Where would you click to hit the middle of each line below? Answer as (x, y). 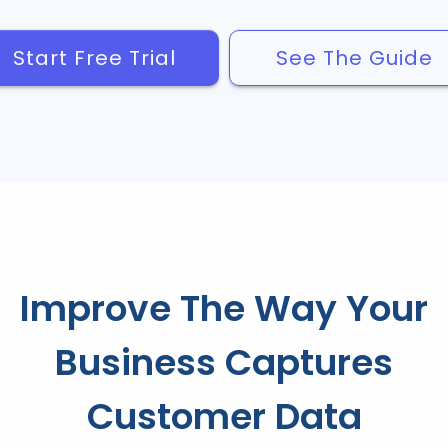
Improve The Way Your (224, 308)
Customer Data (224, 416)
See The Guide (354, 58)
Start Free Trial (94, 58)
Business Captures (224, 362)
